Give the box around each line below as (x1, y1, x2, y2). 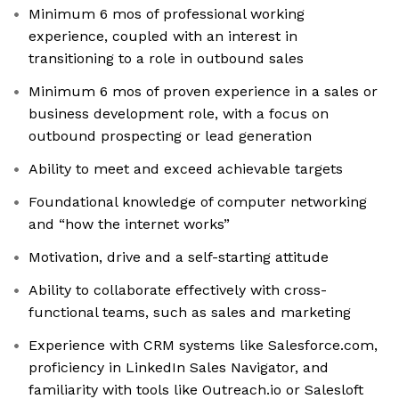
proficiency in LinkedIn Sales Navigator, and (28, 359, 329, 377)
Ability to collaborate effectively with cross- (28, 281, 327, 299)
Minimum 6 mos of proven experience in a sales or (28, 83, 378, 101)
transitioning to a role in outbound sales (28, 50, 304, 68)
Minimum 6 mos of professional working (28, 5, 305, 23)
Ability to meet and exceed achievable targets (28, 160, 343, 178)
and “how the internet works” (28, 216, 230, 233)
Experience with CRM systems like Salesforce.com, (28, 337, 378, 354)
